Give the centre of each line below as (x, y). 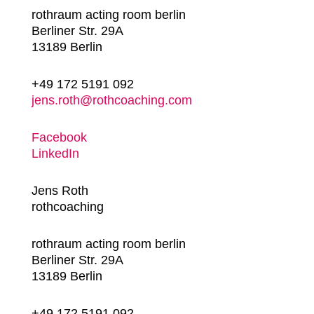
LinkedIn (55, 153)
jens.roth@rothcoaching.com (111, 100)
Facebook (59, 137)
